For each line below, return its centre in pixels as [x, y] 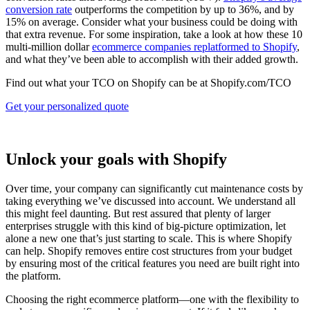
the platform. [33, 276]
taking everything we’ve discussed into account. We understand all [151, 201]
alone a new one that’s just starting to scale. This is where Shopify [149, 239]
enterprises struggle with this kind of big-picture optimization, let [146, 226]
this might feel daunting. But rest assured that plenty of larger [138, 214]
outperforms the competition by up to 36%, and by [183, 10]
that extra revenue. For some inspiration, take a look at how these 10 [154, 35]
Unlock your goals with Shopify [116, 159]
